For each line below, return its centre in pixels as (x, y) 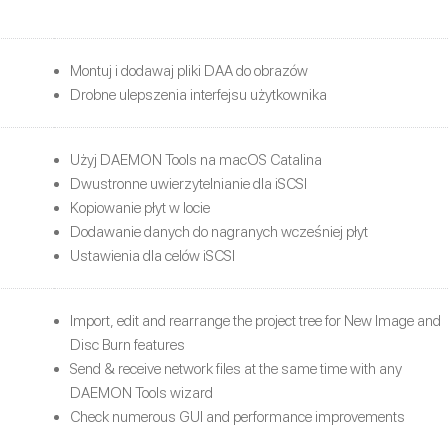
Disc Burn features (127, 344)
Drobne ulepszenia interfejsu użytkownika (198, 94)
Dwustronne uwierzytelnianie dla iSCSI (188, 183)
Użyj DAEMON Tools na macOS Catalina (196, 159)
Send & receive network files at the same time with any (236, 368)
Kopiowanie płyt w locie (140, 207)
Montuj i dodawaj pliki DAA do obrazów (189, 70)
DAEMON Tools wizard (141, 392)
